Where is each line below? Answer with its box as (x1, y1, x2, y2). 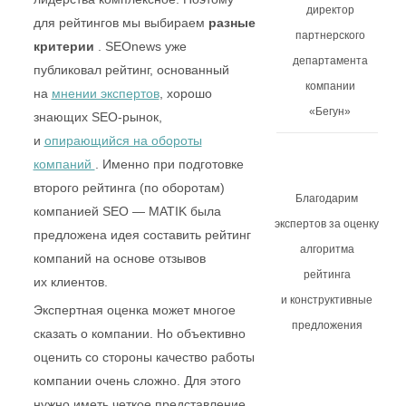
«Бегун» (305, 104, 346, 119)
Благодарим (290, 191, 355, 206)
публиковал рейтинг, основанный (33, 108, 245, 125)
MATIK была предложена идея (33, 273, 221, 290)
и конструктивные (274, 293, 372, 307)
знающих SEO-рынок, (33, 155, 168, 172)
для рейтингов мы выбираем (33, 61, 216, 78)
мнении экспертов (52, 131, 169, 149)
